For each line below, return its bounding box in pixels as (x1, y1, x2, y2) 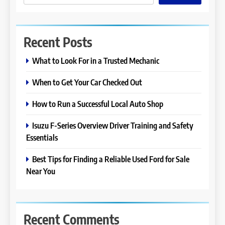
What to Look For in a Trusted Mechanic (32, 55, 159, 66)
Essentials (26, 132, 58, 143)
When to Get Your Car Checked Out (32, 76, 142, 87)
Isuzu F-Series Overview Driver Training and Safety (32, 120, 193, 131)
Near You (26, 165, 55, 176)
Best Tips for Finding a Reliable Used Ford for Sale (32, 153, 189, 164)
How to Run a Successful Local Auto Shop (32, 98, 163, 109)
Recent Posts (24, 33, 92, 50)
